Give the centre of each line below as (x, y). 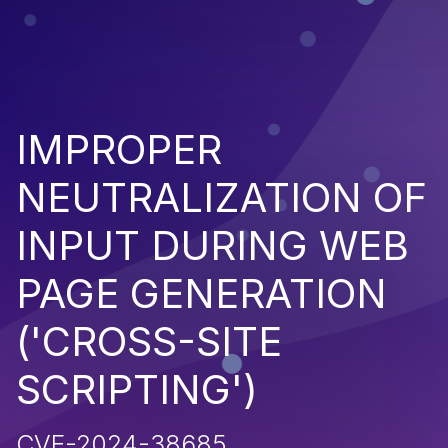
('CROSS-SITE (149, 341)
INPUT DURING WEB (212, 245)
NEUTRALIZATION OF (221, 197)
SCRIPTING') (137, 389)
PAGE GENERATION (201, 293)
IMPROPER (119, 149)
